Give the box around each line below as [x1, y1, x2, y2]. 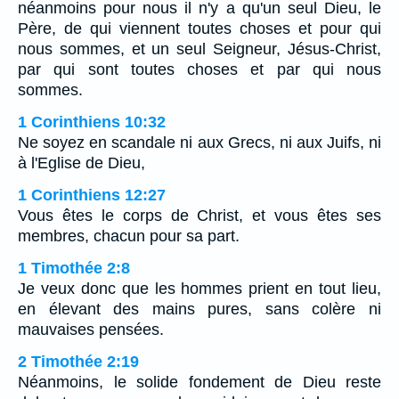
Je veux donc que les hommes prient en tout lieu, [18, 279, 381, 297]
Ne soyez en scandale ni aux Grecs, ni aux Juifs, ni [18, 133, 381, 151]
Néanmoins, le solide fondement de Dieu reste [18, 372, 381, 391]
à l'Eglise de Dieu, [18, 153, 145, 172]
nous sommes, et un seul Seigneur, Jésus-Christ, [18, 39, 381, 58]
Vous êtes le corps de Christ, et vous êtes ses [18, 206, 381, 224]
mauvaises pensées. [18, 320, 164, 338]
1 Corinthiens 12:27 [18, 185, 166, 204]
